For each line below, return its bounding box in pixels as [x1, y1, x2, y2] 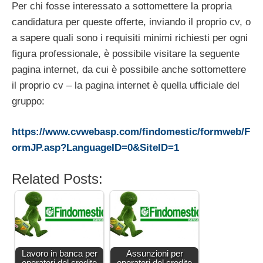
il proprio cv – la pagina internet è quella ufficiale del [12, 79, 240, 91]
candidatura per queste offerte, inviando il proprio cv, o [12, 16, 251, 28]
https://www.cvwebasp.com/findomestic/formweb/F [12, 126, 250, 138]
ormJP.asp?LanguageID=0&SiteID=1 [12, 142, 179, 154]
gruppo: [12, 95, 45, 107]
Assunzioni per [126, 248, 183, 258]
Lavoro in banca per [21, 248, 97, 258]
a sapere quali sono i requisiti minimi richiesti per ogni [12, 32, 248, 43]
